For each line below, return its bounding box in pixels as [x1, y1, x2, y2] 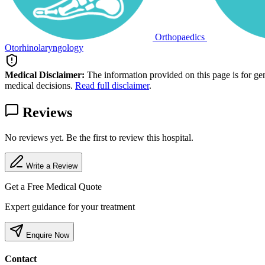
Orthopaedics [155, 32, 205, 42]
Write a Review [26, 161, 77, 170]
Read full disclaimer [75, 80, 149, 91]
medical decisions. [5, 80, 75, 91]
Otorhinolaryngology [5, 43, 83, 53]
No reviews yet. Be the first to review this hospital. [5, 132, 193, 143]
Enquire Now [24, 230, 69, 240]
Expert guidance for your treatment [5, 201, 135, 212]
